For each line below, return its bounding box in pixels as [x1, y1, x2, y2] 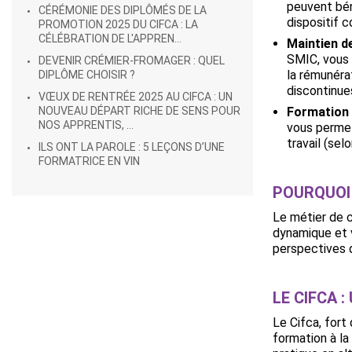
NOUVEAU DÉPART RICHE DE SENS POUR [38, 104, 240, 117]
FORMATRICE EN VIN [38, 155, 140, 167]
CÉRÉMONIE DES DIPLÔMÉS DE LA [38, 4, 207, 16]
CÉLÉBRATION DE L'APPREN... [38, 32, 181, 45]
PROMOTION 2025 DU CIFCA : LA [38, 18, 198, 31]
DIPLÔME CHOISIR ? [38, 68, 135, 81]
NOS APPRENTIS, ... [38, 119, 134, 131]
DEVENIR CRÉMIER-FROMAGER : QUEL [38, 54, 225, 67]
